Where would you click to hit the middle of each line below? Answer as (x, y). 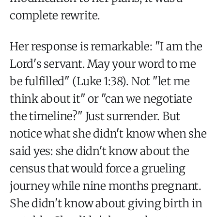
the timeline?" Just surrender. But (95, 116)
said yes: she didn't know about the (100, 151)
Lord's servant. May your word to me (103, 63)
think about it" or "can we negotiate (101, 98)
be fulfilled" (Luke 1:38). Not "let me (100, 81)
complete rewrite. (55, 15)
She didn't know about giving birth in (106, 203)
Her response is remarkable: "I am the (106, 46)
